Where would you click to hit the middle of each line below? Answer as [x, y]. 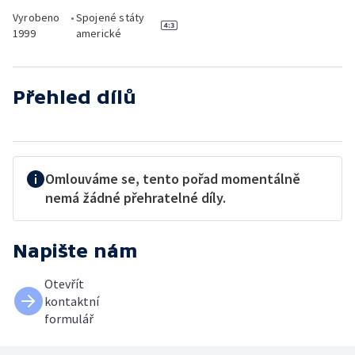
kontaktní [72, 301]
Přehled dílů [74, 97]
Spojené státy [110, 17]
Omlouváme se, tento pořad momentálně [173, 179]
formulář [69, 319]
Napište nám [75, 251]
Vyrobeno [36, 17]
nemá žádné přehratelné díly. [136, 198]
